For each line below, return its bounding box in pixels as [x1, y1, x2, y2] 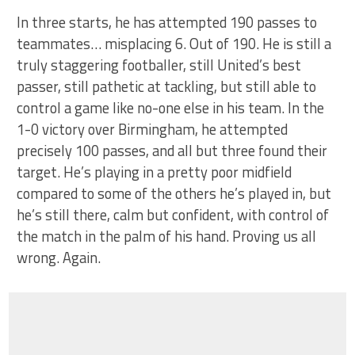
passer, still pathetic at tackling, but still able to [17, 75, 317, 97]
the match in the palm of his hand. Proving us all [17, 225, 317, 247]
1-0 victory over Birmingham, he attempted [17, 118, 288, 140]
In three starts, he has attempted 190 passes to [17, 11, 318, 33]
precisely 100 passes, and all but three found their [17, 139, 328, 162]
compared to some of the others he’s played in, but [17, 182, 332, 204]
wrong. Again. [17, 246, 101, 269]
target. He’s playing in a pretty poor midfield [17, 161, 292, 183]
